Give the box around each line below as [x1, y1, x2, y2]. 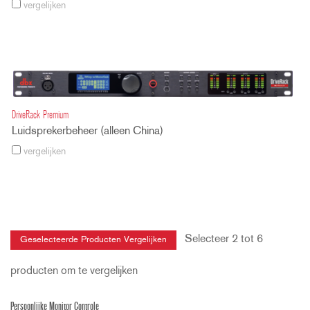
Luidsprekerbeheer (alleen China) [12, 125, 163, 137]
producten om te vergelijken [10, 265, 138, 277]
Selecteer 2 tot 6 [176, 233, 263, 245]
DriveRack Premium [12, 109, 69, 121]
